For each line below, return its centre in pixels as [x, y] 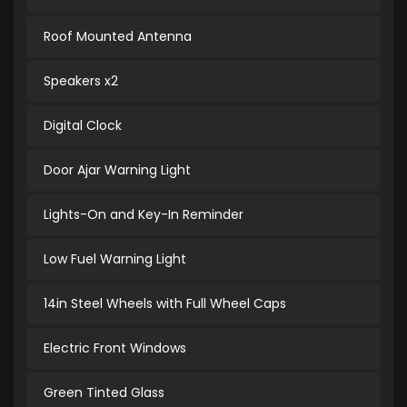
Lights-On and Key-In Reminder [144, 215]
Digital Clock [83, 126]
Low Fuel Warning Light [115, 259]
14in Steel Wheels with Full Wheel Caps [165, 304]
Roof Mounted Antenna [118, 37]
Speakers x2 [81, 81]
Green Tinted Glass [104, 393]
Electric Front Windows [115, 348]
